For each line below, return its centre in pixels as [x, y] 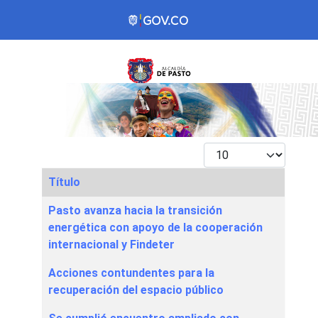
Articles [61, 204]
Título [64, 182]
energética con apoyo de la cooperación [155, 228]
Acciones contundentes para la [131, 273]
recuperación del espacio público [136, 290]
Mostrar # [228, 150]
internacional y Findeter [111, 245]
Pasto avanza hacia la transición [135, 211]
